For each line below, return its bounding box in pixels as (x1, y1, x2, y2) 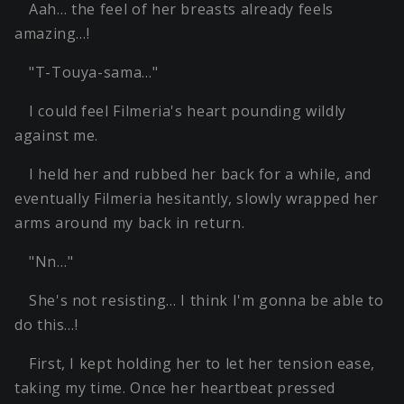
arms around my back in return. (14, 213, 245, 234)
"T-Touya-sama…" (29, 62, 159, 83)
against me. (14, 125, 99, 146)
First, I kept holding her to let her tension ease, (29, 353, 376, 374)
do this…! (14, 315, 78, 335)
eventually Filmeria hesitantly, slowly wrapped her (14, 188, 380, 209)
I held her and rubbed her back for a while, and (29, 164, 372, 185)
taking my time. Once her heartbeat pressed (14, 378, 335, 399)
